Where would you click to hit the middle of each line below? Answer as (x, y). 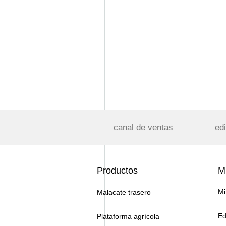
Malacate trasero (124, 192)
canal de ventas (143, 127)
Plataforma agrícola (128, 216)
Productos (117, 171)
